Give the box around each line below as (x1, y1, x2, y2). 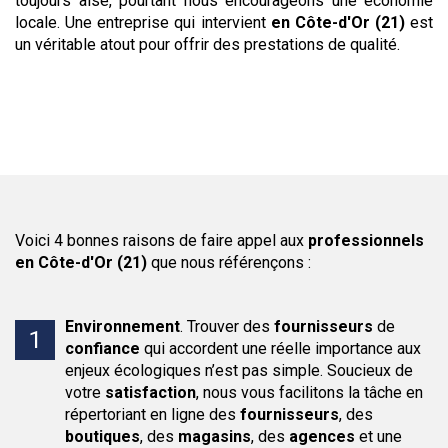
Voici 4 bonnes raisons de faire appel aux (15, 231, 308, 250)
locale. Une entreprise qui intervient (15, 13, 271, 32)
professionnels (308, 231, 424, 250)
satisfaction (105, 383, 196, 402)
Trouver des (187, 317, 274, 336)
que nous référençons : (147, 253, 311, 272)
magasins (178, 427, 251, 446)
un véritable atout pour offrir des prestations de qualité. (15, 35, 400, 54)
